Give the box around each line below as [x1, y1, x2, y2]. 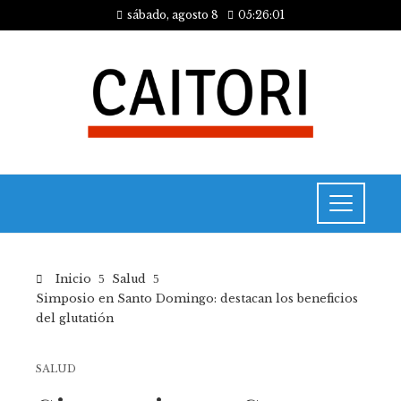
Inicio [52, 271, 91, 286]
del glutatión [36, 311, 114, 325]
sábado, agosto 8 [127, 8, 218, 21]
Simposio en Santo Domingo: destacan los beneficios [36, 291, 358, 305]
